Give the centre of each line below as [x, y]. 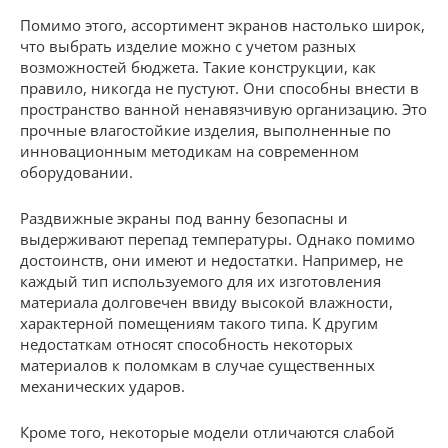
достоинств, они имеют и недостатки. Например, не [211, 259]
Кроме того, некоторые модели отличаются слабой [207, 431]
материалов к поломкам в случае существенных [197, 364]
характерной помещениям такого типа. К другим [199, 322]
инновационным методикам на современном [189, 150]
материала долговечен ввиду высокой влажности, [206, 301]
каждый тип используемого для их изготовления [200, 280]
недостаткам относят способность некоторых [186, 343]
